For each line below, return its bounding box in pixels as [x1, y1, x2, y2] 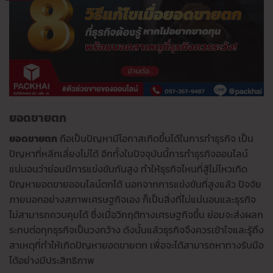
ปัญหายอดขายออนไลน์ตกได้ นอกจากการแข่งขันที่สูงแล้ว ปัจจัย [9, 177, 261, 192]
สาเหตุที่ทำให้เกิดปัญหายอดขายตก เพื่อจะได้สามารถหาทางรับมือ [9, 238, 264, 253]
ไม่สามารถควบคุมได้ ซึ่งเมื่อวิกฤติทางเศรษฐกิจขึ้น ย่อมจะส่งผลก [9, 207, 263, 222]
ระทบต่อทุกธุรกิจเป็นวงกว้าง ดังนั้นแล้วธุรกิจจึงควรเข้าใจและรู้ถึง [9, 222, 264, 238]
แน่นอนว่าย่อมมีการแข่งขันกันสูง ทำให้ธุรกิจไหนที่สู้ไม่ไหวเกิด [9, 161, 247, 177]
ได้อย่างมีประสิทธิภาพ [9, 253, 94, 268]
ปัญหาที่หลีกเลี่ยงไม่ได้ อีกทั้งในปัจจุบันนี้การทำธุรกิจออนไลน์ [9, 146, 248, 161]
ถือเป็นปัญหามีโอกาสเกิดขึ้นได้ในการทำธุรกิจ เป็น [57, 131, 253, 146]
